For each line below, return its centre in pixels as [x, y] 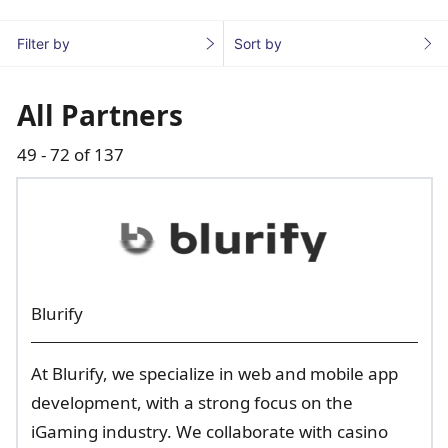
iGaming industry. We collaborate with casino [209, 431]
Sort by [257, 43]
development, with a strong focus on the [191, 402]
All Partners [100, 115]
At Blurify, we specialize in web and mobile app [214, 373]
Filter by [43, 43]
